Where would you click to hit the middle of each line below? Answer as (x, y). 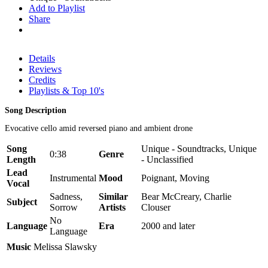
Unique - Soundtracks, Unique (199, 148)
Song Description (36, 110)
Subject (22, 202)
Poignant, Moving (175, 178)
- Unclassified (167, 159)
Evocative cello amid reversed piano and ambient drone (99, 128)
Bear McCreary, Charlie (186, 196)
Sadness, (66, 196)
